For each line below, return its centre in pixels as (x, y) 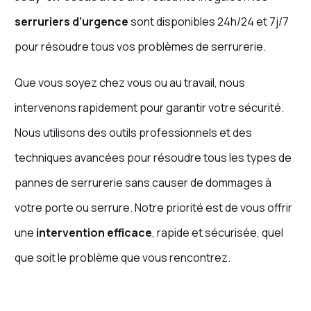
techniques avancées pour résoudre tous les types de (153, 158)
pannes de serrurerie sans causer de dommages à (143, 183)
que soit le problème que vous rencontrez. (122, 258)
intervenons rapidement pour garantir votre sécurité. (149, 108)
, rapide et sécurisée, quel (217, 233)
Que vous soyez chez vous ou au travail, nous (129, 83)
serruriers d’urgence (71, 22)
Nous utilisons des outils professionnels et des (133, 133)
